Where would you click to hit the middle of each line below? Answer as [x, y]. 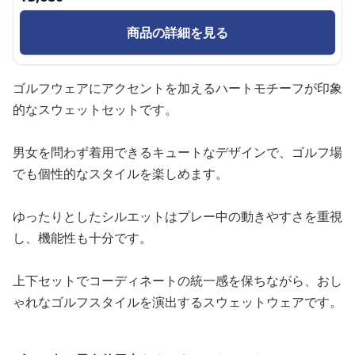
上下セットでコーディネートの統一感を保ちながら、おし [177, 281]
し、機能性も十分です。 [82, 238]
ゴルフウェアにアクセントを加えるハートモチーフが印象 [177, 88]
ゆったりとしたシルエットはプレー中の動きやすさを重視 [177, 216]
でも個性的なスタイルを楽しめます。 [120, 174]
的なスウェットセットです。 [95, 109]
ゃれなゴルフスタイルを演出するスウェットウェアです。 [177, 302]
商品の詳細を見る [177, 32]
